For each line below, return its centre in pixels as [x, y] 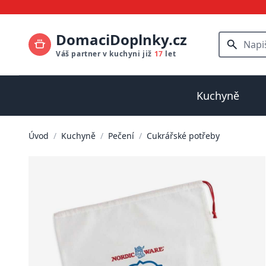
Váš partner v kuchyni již [105, 54]
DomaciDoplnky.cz [121, 39]
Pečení [121, 136]
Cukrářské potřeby [183, 136]
